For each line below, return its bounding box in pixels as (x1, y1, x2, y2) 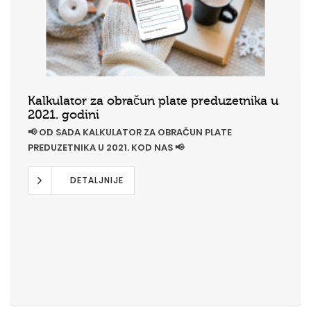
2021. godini (28, 107, 99, 121)
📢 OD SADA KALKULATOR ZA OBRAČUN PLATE (28, 125, 232, 139)
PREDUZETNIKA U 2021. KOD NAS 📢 (28, 140, 184, 154)
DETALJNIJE (70, 174, 124, 186)
